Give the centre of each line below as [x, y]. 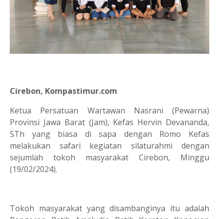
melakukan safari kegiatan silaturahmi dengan [109, 145]
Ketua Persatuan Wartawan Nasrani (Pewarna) [109, 110]
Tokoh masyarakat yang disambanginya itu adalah [109, 208]
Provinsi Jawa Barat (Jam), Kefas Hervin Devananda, [109, 122]
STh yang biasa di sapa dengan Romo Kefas [109, 134]
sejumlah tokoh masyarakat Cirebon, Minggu [109, 157]
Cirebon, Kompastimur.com [64, 91]
